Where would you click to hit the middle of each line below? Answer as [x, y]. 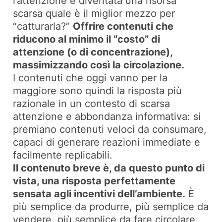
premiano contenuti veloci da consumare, [110, 130]
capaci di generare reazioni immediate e [107, 142]
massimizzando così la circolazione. [99, 65]
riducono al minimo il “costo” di [87, 39]
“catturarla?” [43, 27]
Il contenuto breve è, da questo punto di [109, 168]
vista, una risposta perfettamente [94, 181]
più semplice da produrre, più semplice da [111, 207]
